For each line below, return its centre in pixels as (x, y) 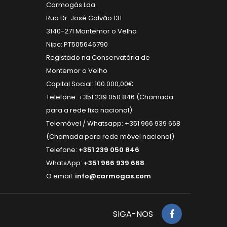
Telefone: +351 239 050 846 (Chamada (110, 97)
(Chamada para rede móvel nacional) (110, 136)
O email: (61, 176)
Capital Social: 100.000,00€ (90, 84)
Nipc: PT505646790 (77, 44)
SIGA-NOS (133, 214)
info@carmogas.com (113, 176)
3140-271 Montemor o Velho (91, 31)
